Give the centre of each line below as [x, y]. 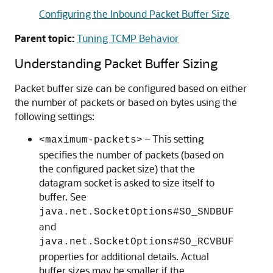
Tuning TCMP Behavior [128, 38]
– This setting [173, 139]
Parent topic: [44, 38]
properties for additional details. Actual [124, 256]
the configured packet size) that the [117, 168]
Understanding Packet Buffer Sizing [116, 63]
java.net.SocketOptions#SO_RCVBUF [136, 242]
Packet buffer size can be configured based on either [131, 88]
